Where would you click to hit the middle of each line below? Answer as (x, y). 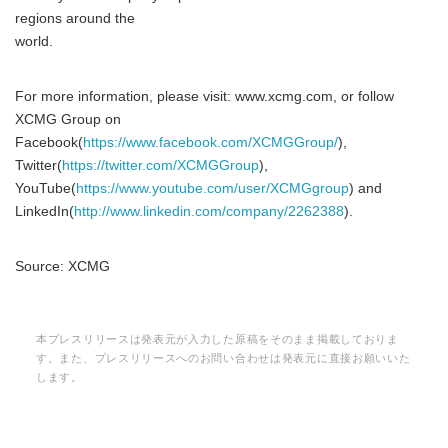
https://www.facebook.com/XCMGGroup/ (210, 142)
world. (34, 41)
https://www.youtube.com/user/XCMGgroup (212, 188)
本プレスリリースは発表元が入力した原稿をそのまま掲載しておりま (217, 339)
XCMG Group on (68, 119)
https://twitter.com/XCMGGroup (160, 165)
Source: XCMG (62, 266)
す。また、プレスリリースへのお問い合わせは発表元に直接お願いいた (223, 358)
